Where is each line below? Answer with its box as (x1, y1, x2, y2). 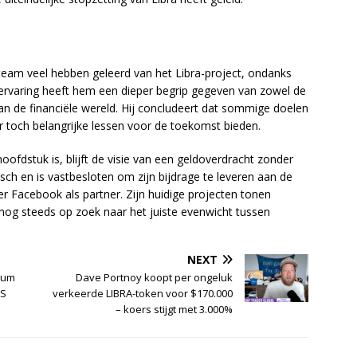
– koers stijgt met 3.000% (116, 302, 233, 317)
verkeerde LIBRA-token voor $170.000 (53, 286, 233, 301)
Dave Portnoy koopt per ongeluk (76, 270, 233, 285)
